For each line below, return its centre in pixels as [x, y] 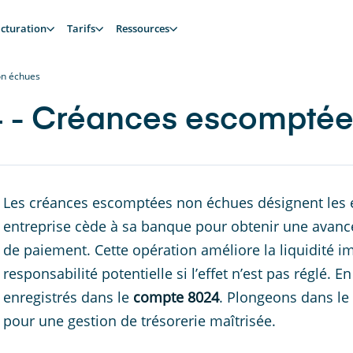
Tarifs [81, 28]
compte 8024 [176, 297]
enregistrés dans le [68, 297]
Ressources [143, 28]
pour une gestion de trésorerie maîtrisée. [139, 321]
